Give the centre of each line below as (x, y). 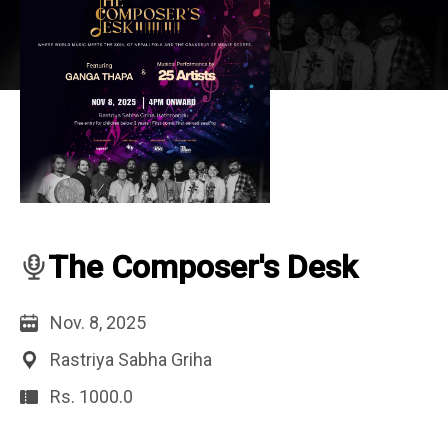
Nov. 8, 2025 (98, 323)
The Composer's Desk (203, 267)
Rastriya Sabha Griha (131, 360)
